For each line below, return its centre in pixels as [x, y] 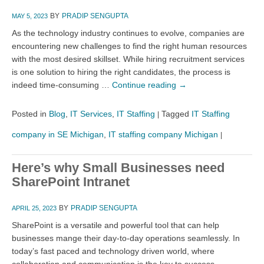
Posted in [29, 113]
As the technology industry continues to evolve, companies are [128, 33]
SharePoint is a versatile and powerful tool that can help [115, 225]
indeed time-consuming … [62, 85]
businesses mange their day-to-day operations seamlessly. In [126, 238]
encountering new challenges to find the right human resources [129, 46]
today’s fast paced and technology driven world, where [113, 251]
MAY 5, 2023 [30, 16]
